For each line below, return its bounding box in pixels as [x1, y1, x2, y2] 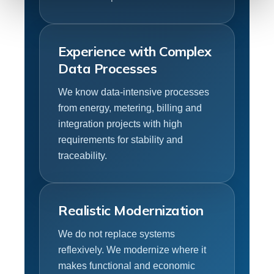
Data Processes [58, 59, 157, 77]
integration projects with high [58, 118, 182, 129]
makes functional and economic [58, 260, 195, 271]
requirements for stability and [58, 134, 183, 145]
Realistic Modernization [58, 201, 204, 219]
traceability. [58, 150, 107, 161]
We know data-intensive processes [58, 86, 209, 97]
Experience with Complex [58, 42, 212, 60]
